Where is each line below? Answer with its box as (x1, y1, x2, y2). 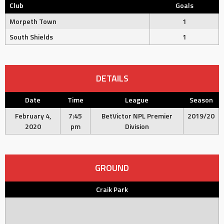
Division (124, 121, 149, 131)
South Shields (9, 31, 53, 42)
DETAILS (95, 71, 128, 85)
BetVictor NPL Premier (101, 110, 172, 121)
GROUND (95, 161, 129, 174)
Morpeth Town (9, 16, 56, 26)
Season (189, 94, 213, 105)
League (125, 94, 148, 105)
